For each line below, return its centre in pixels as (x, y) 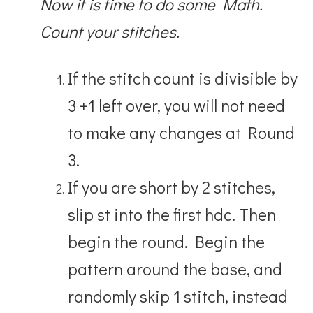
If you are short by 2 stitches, (172, 187)
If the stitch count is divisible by (183, 78)
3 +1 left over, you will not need (177, 105)
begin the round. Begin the (167, 241)
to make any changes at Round (182, 132)
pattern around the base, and (175, 268)
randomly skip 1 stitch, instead (178, 296)
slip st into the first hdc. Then (172, 214)
